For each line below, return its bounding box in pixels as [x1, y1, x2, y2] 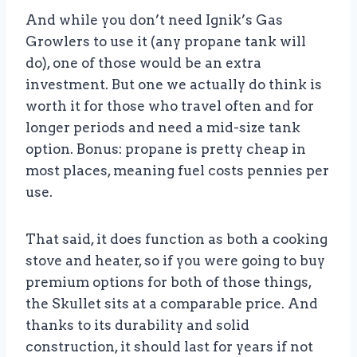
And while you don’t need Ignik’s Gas [25, 12, 283, 29]
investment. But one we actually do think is [25, 76, 322, 93]
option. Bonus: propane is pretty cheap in [25, 141, 306, 158]
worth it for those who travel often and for [25, 98, 314, 115]
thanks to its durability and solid [25, 317, 249, 334]
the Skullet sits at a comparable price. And [25, 296, 318, 312]
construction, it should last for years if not [25, 339, 313, 355]
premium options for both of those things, [25, 274, 312, 291]
